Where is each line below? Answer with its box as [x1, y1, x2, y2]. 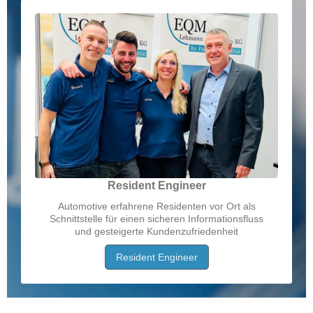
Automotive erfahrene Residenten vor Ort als [57, 201, 256, 212]
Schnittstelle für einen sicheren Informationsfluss [50, 213, 263, 225]
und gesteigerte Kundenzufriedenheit [75, 226, 238, 238]
